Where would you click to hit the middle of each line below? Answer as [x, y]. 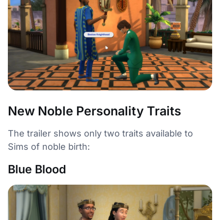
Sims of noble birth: [49, 147]
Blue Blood [37, 169]
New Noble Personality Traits [95, 111]
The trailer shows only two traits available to [100, 134]
